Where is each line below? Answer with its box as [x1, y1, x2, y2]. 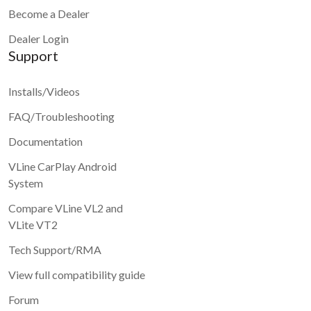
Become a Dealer [8, 7, 90, 21]
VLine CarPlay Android [8, 160, 117, 174]
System [8, 176, 43, 190]
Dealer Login [8, 32, 69, 46]
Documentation [8, 135, 83, 149]
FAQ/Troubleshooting [8, 110, 115, 124]
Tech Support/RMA [8, 243, 101, 257]
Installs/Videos [8, 85, 80, 99]
